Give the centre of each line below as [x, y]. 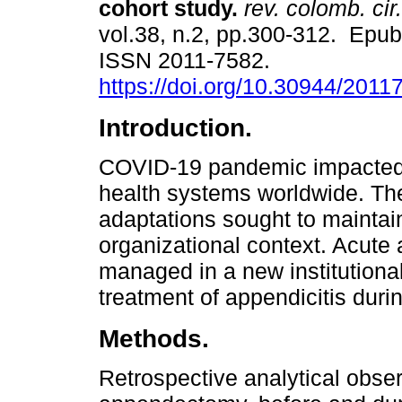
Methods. [154, 339]
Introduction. [175, 128]
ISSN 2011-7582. [188, 61]
